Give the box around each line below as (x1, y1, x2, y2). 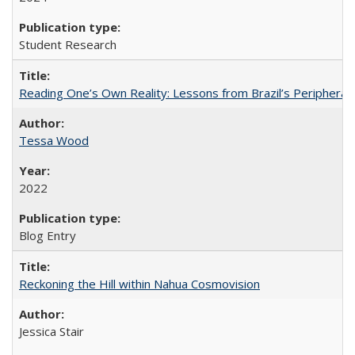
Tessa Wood (19, 132, 89, 148)
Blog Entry (19, 227, 76, 243)
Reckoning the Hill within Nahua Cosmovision (19, 275, 260, 292)
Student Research (19, 36, 116, 52)
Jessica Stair (19, 323, 84, 339)
